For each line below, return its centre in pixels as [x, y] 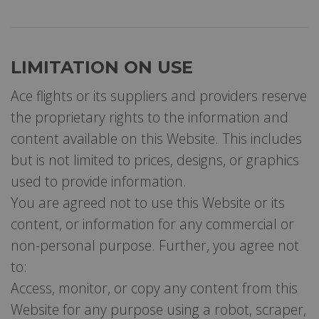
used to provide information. [99, 181]
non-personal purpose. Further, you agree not [155, 245]
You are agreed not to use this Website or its [148, 202]
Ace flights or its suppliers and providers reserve [159, 95]
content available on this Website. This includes [156, 138]
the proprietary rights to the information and [150, 117]
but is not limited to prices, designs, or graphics [155, 159]
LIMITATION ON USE [102, 67]
